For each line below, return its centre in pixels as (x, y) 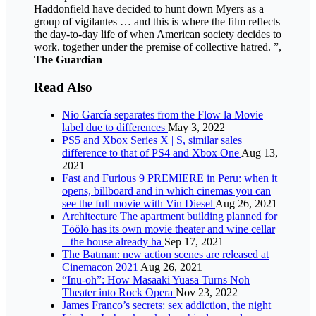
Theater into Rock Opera (119, 292)
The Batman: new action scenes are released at (165, 254)
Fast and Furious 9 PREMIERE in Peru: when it (170, 178)
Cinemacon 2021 (101, 267)
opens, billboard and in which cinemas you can (166, 190)
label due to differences (115, 127)
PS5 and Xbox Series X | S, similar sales (152, 140)
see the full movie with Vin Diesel (139, 203)
